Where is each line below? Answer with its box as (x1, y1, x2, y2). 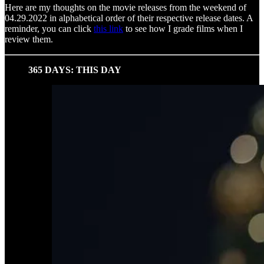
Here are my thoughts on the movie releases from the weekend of (5, 2, 246, 12)
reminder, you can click (5, 23, 94, 34)
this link (94, 23, 123, 34)
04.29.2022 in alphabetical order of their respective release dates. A (5, 12, 253, 23)
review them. (5, 34, 53, 44)
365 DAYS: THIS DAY (28, 64, 121, 75)
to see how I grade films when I (123, 23, 243, 34)
